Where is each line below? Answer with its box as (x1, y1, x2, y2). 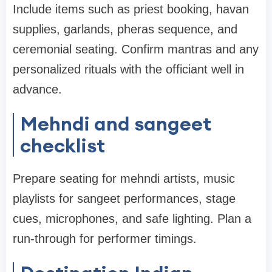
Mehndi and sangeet (20, 110, 211, 136)
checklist (20, 132, 105, 158)
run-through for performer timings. (13, 231, 197, 245)
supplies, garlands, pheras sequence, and (13, 22, 237, 36)
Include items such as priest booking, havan (13, 2, 249, 16)
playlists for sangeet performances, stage (13, 191, 236, 205)
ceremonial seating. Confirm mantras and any (13, 42, 259, 56)
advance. (13, 82, 62, 96)
